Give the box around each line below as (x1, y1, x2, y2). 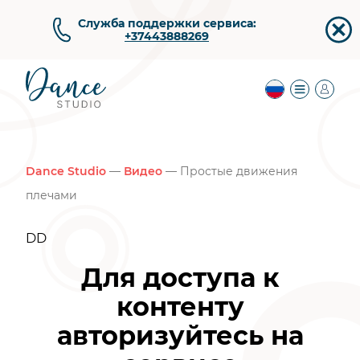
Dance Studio (26, 164, 106, 179)
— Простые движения (162, 164, 297, 179)
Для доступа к (80, 261, 280, 293)
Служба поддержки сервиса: (77, 16, 256, 31)
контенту (116, 290, 244, 322)
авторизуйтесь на (56, 319, 304, 351)
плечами (26, 188, 77, 203)
